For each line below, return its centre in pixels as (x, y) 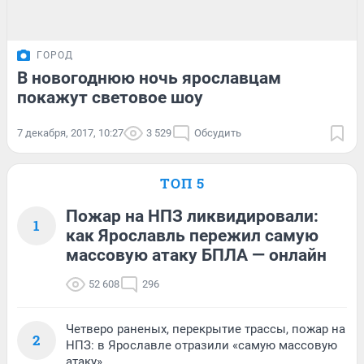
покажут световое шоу (110, 97)
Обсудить (218, 132)
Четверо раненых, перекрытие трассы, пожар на (206, 329)
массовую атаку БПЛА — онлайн (196, 255)
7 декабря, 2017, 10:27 (70, 132)
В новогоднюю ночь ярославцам (149, 78)
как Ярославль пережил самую (192, 235)
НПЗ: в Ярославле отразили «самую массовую (201, 345)
